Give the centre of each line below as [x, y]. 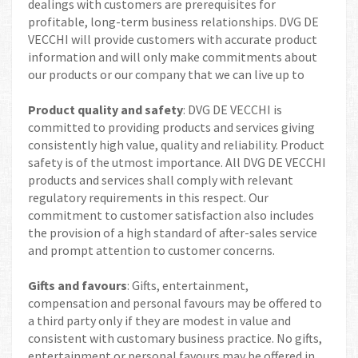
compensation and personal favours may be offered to [175, 303]
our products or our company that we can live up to [166, 74]
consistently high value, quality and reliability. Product [176, 145]
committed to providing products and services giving [171, 127]
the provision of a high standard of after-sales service [173, 233]
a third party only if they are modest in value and [159, 320]
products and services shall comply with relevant [161, 180]
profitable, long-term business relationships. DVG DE [173, 22]
